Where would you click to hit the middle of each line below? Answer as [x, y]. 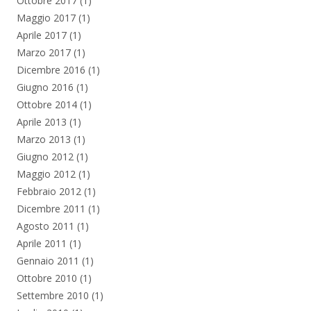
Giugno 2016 [45, 87]
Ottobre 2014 [47, 104]
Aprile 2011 [42, 243]
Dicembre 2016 [51, 69]
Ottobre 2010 [47, 278]
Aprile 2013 [42, 121]
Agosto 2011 [45, 226]
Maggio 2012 [46, 174]
